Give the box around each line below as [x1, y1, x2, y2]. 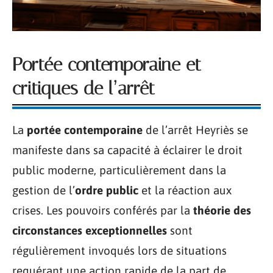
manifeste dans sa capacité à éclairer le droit [12, 143, 243, 157]
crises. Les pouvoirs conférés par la [12, 204, 193, 218]
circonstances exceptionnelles [12, 224, 167, 238]
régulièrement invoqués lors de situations [12, 244, 227, 258]
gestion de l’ [12, 183, 75, 197]
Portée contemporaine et [12, 54, 201, 76]
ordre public [75, 183, 138, 197]
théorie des [193, 204, 251, 218]
